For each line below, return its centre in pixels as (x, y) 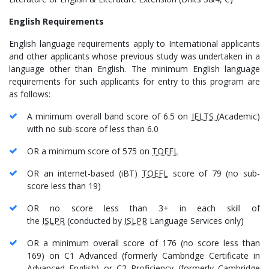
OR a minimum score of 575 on (89, 151)
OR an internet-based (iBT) (85, 173)
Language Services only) (195, 220)
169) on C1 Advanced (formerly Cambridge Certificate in (144, 255)
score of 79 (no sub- (214, 173)
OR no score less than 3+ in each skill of (144, 208)
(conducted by (95, 220)
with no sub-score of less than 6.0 (93, 128)
